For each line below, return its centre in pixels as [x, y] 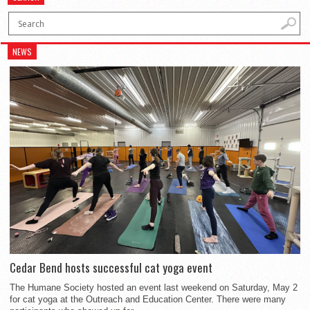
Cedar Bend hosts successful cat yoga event [111, 267]
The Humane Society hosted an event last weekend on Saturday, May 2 [154, 287]
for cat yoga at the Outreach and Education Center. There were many [148, 299]
